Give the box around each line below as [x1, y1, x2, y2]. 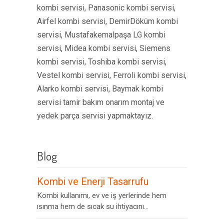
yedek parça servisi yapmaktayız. [37, 111, 153, 120]
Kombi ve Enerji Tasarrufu [37, 176, 148, 187]
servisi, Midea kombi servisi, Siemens [37, 43, 170, 53]
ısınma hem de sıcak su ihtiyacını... [37, 202, 148, 211]
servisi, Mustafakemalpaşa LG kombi [37, 30, 165, 39]
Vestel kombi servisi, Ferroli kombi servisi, [37, 70, 186, 80]
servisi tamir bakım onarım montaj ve [37, 97, 164, 107]
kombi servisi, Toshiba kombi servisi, [37, 57, 166, 66]
